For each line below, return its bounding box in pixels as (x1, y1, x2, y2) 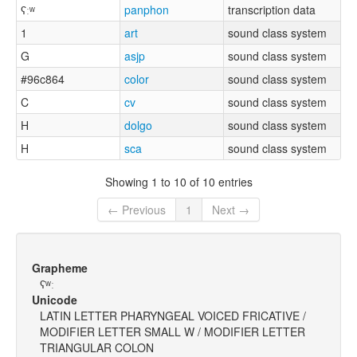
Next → (212, 202, 249, 218)
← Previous (108, 202, 166, 218)
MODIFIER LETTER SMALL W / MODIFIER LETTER (40, 324, 305, 340)
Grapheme (32, 260, 88, 277)
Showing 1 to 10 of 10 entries (104, 173, 253, 190)
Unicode (32, 292, 77, 308)
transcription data (228, 2, 316, 18)
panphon (124, 2, 169, 18)
